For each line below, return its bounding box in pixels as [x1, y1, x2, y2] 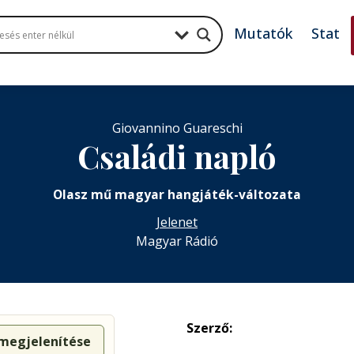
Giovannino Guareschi [111, 119, 243, 137]
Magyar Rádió [136, 232, 218, 250]
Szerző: [186, 319, 232, 337]
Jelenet [156, 213, 198, 231]
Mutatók [234, 24, 293, 43]
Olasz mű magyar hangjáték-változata [53, 185, 301, 203]
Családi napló [77, 134, 277, 177]
